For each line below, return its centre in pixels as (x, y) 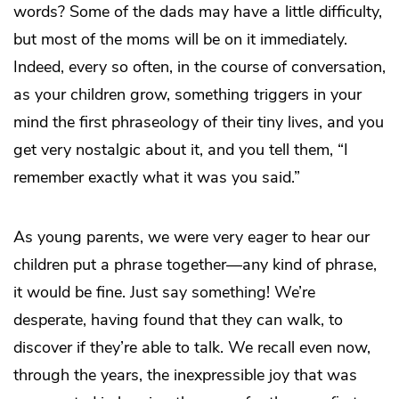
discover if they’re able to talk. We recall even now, (192, 347)
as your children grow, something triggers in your (187, 94)
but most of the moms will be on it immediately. (180, 39)
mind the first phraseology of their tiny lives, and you (199, 122)
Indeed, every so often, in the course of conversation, (199, 66)
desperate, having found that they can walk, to (178, 319)
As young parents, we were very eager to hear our (191, 236)
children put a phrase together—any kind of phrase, (195, 264)
